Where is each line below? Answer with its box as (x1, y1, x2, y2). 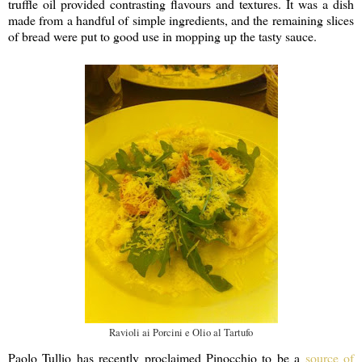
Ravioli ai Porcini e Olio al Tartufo (109, 325, 253, 339)
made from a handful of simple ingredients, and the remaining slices (8, 11, 354, 28)
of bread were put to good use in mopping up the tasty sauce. (8, 27, 317, 44)
